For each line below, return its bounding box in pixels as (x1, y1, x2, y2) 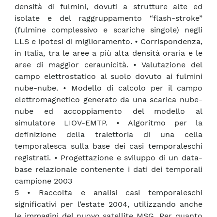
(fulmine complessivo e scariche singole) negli (15, 25, 202, 35)
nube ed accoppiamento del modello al (15, 107, 202, 116)
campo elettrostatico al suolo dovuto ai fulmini (15, 72, 202, 81)
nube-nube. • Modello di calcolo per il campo (15, 83, 202, 93)
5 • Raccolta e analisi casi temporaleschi (15, 188, 202, 198)
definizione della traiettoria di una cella (15, 130, 202, 139)
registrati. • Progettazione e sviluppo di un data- (15, 153, 202, 163)
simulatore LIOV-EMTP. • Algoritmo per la (15, 118, 202, 128)
